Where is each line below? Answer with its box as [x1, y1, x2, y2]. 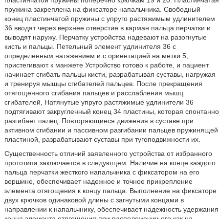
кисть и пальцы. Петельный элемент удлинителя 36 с [4, 43, 176, 50]
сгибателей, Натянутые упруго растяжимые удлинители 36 [4, 98, 194, 106]
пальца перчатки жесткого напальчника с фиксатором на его [4, 168, 199, 176]
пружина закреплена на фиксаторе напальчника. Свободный [4, 5, 200, 13]
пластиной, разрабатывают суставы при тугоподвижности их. [4, 135, 200, 143]
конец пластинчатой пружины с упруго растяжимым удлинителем [4, 15, 215, 22]
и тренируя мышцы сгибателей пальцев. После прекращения [4, 80, 202, 88]
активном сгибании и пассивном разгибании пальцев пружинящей [4, 126, 218, 134]
